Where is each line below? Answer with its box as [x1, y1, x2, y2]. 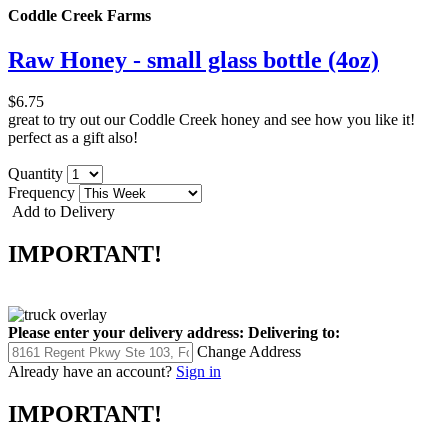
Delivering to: [248, 324, 340, 342]
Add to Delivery [8, 203, 115, 221]
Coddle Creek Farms [8, 7, 151, 25]
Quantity [8, 165, 67, 183]
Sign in [176, 363, 221, 381]
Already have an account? [8, 363, 172, 381]
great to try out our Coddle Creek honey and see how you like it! [8, 111, 415, 129]
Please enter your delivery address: [8, 324, 244, 342]
